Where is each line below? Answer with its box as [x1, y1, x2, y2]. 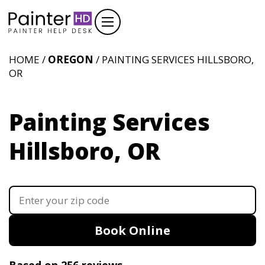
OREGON [48, 53, 93, 66]
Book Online [95, 222, 170, 238]
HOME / [9, 53, 48, 66]
